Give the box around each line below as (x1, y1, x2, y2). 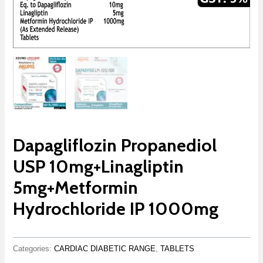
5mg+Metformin (13, 177, 139, 199)
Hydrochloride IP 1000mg (13, 198, 219, 220)
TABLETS (160, 244, 195, 253)
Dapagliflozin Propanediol (13, 134, 217, 157)
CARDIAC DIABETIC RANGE (54, 244, 156, 253)
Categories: (13, 244, 55, 253)
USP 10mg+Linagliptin (13, 156, 184, 178)
